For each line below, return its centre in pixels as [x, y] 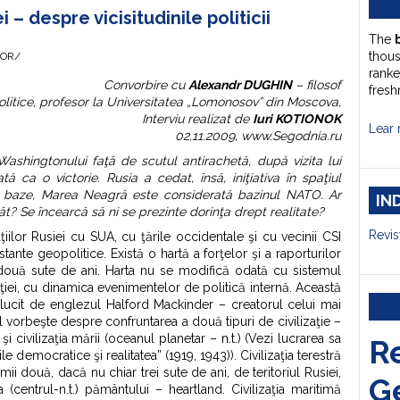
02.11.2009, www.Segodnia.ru [258, 136]
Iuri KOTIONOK [297, 119]
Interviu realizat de [197, 119]
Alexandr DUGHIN [240, 85]
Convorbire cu [146, 85]
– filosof [317, 85]
